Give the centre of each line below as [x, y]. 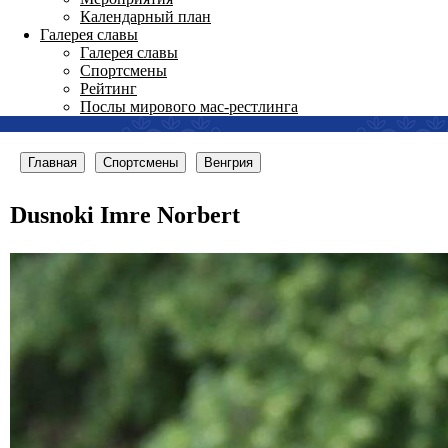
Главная [52, 162]
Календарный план [145, 16]
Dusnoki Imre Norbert [125, 215]
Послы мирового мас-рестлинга [189, 106]
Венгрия [228, 162]
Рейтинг [108, 88]
